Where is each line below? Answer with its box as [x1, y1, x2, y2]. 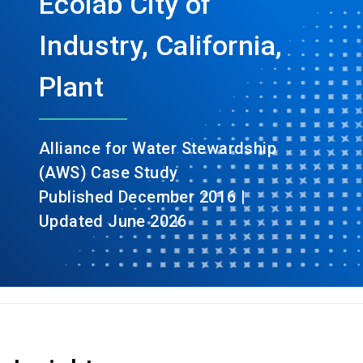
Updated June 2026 [39, 211, 187, 232]
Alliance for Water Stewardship [39, 139, 276, 159]
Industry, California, [39, 29, 283, 62]
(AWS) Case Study [39, 163, 178, 183]
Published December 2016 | [39, 187, 246, 207]
